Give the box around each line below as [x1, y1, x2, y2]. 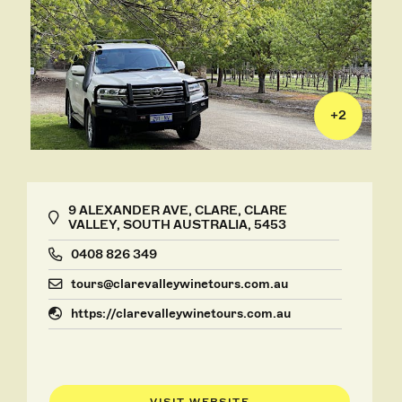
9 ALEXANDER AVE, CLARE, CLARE [68, 202, 288, 218]
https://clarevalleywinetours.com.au [71, 305, 292, 321]
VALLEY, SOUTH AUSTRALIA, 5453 [68, 216, 287, 232]
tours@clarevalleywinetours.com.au [71, 275, 289, 292]
